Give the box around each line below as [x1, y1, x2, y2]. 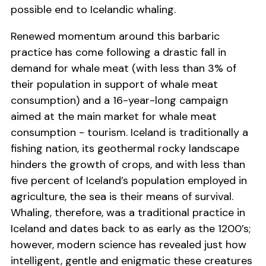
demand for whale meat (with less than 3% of [11, 61, 236, 76]
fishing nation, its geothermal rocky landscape [11, 141, 239, 156]
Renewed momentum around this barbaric [11, 29, 220, 44]
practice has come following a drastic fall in [11, 45, 226, 60]
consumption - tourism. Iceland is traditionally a [11, 125, 248, 140]
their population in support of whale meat [11, 77, 218, 92]
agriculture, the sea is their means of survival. [11, 189, 233, 204]
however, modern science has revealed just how [11, 237, 246, 252]
